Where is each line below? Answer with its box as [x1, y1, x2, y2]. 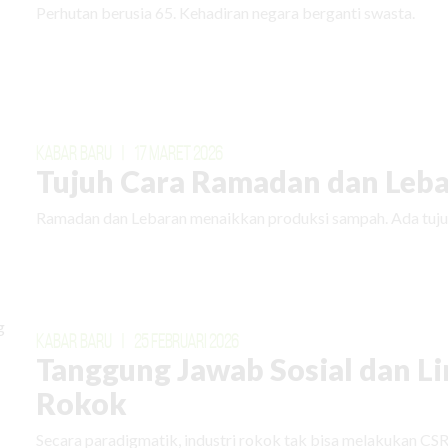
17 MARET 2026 [134, 141, 224, 164]
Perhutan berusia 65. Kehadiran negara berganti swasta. [36, 2, 416, 22]
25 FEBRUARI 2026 [134, 329, 240, 352]
